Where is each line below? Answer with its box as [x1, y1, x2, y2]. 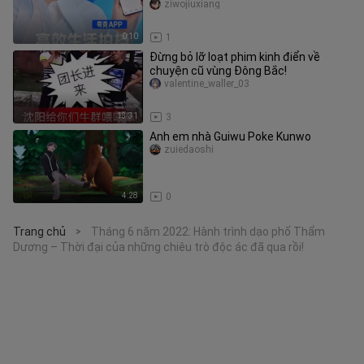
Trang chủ [13, 225, 66, 238]
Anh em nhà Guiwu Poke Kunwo [149, 130, 311, 143]
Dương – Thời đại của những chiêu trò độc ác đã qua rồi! [13, 240, 304, 253]
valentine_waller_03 [164, 78, 249, 89]
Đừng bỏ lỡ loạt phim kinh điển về [149, 50, 320, 63]
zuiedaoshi [164, 144, 214, 155]
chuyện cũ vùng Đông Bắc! [149, 64, 287, 77]
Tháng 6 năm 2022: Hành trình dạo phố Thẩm [91, 225, 325, 238]
